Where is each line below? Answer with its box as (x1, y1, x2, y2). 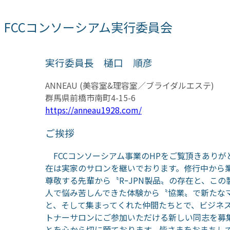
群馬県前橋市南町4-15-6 (45, 91, 136, 104)
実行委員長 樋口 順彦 (45, 55, 152, 70)
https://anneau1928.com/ (45, 104, 142, 117)
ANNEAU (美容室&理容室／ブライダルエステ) (45, 79, 222, 92)
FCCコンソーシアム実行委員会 (4, 17, 172, 36)
